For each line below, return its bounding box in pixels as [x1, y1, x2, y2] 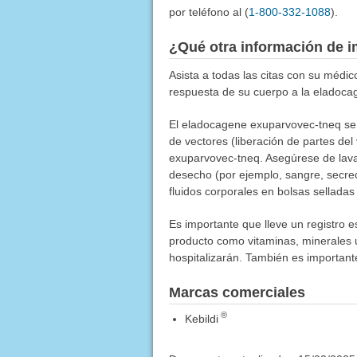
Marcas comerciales [168, 284, 305, 300]
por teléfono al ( [168, 5, 249, 18]
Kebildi [184, 312, 218, 325]
